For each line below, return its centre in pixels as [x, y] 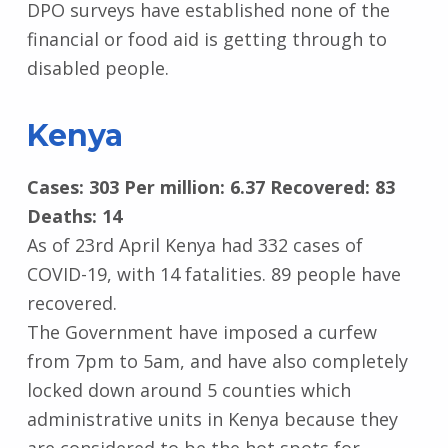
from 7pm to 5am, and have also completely [217, 360]
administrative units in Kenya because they [212, 418]
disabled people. [97, 67]
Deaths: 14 [74, 215]
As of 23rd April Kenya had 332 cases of [194, 244]
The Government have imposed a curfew [201, 331]
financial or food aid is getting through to [206, 38]
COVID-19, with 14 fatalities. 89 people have [213, 273]
